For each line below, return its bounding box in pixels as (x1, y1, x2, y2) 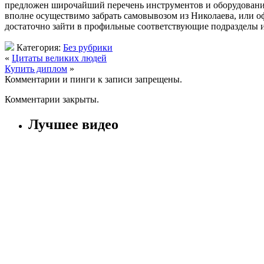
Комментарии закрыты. (5, 94, 99, 104)
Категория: (14, 42, 63, 52)
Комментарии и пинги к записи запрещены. (5, 74, 182, 84)
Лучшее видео (28, 116, 118, 132)
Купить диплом (5, 63, 67, 74)
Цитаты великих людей (12, 52, 107, 63)
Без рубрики (63, 42, 113, 52)
